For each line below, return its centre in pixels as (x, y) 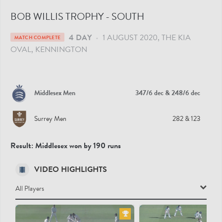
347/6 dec (149, 93)
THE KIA (176, 37)
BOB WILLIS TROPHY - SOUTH (77, 16)
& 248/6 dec (183, 93)
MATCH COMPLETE (37, 37)
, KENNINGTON (59, 49)
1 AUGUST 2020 (130, 37)
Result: (22, 145)
